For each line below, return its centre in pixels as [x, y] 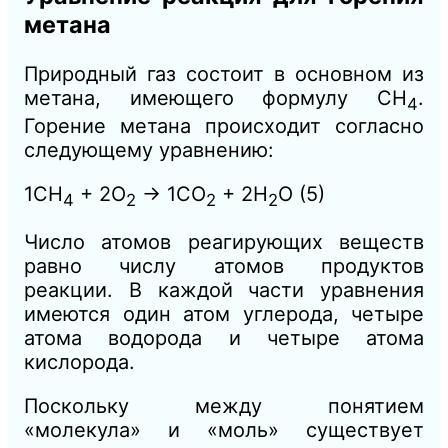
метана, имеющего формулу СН [215, 98]
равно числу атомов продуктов [224, 266]
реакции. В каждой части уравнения [224, 290]
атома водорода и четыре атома [224, 338]
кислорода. [79, 362]
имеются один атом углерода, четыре [224, 314]
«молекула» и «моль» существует [224, 430]
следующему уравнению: [149, 150]
